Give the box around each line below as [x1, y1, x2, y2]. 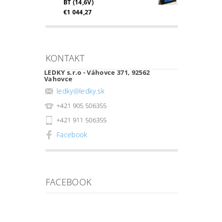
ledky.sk [79, 86, 105, 96]
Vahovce [44, 74, 73, 83]
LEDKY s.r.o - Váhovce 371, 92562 [44, 67, 150, 77]
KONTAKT [45, 52, 85, 64]
